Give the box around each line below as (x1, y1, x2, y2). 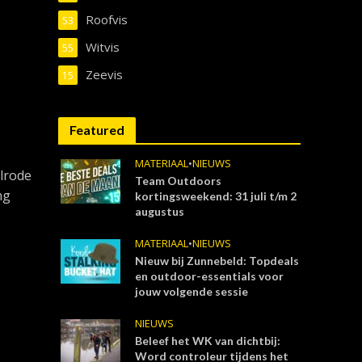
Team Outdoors (135, 174, 222, 187)
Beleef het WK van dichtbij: (135, 334, 281, 347)
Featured (69, 122, 125, 137)
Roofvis (86, 11, 128, 27)
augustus (135, 204, 185, 218)
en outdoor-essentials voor (135, 269, 284, 283)
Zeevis (86, 66, 124, 82)
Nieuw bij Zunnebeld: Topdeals (135, 254, 300, 267)
